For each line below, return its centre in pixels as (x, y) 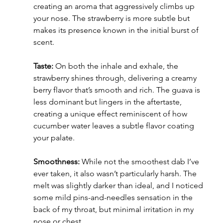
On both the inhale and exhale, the (116, 66)
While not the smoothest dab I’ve (140, 162)
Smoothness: (56, 162)
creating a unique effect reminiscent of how (111, 114)
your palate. (54, 138)
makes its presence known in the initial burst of (117, 30)
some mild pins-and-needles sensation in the (114, 198)
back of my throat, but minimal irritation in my (114, 210)
